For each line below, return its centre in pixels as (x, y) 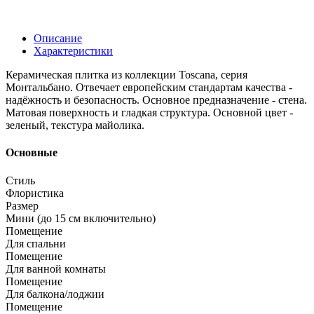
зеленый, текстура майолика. (75, 125)
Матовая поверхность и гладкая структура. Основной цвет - (149, 113)
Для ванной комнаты (56, 268)
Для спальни (36, 243)
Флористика (35, 193)
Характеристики (73, 51)
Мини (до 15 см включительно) (81, 218)
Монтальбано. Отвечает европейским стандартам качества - (149, 88)
